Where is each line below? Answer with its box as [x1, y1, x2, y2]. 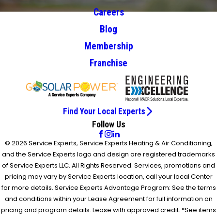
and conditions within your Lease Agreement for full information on [4, 194, 213, 204]
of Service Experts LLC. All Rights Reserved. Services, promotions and [2, 161, 215, 170]
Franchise [90, 58, 127, 69]
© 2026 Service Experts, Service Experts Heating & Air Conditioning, [4, 139, 213, 148]
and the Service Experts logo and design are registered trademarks [2, 150, 215, 159]
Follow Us [92, 119, 125, 129]
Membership [84, 41, 133, 52]
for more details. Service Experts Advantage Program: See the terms [1, 183, 216, 193]
